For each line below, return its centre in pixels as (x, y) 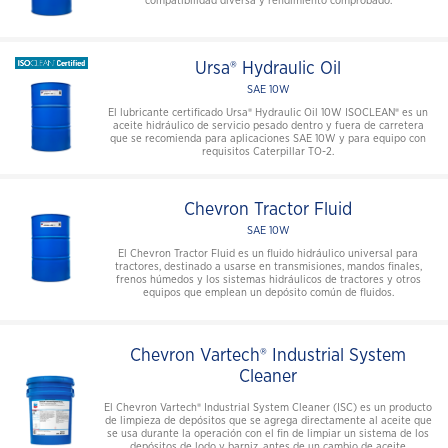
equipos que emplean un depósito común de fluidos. (268, 293)
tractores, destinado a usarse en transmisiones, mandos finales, (268, 267)
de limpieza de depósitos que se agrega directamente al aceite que (268, 421)
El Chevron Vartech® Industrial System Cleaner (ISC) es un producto (268, 408)
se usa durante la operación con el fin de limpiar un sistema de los (268, 434)
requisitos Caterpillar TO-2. (268, 151)
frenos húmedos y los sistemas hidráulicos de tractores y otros (268, 280)
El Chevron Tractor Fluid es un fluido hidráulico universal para (268, 254)
